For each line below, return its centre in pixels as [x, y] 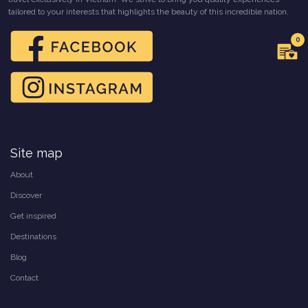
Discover [26, 195]
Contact [24, 278]
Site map [36, 153]
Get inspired [33, 216]
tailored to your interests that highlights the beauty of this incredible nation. [148, 12]
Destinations [33, 236]
